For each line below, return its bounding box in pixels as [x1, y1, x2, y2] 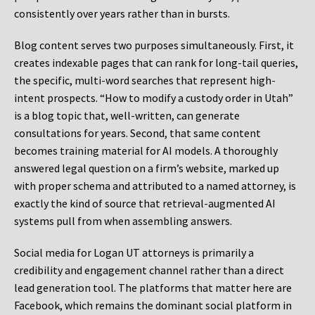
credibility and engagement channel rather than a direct [14, 263, 284, 278]
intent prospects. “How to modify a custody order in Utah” [14, 91, 293, 105]
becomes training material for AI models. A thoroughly [14, 143, 278, 158]
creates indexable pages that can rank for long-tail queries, [14, 56, 298, 70]
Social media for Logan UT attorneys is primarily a [14, 245, 254, 260]
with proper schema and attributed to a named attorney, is [14, 179, 296, 193]
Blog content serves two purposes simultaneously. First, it [14, 38, 294, 53]
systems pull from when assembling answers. [14, 214, 232, 229]
